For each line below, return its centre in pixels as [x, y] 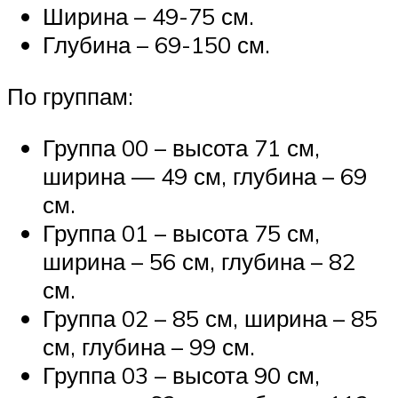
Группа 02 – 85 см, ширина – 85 [210, 318]
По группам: [70, 96]
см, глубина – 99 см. [149, 346]
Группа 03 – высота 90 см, [181, 374]
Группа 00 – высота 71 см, [181, 147]
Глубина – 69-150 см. [156, 45]
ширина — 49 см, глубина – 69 [205, 175]
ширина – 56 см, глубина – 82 [199, 261]
